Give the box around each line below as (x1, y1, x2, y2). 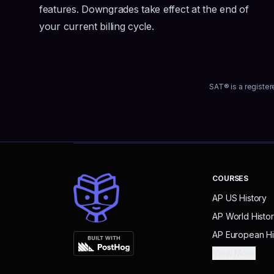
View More (212, 248, 256, 258)
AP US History (212, 193, 267, 203)
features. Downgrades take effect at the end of (39, 3, 249, 15)
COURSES (212, 174, 249, 183)
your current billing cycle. (39, 20, 154, 32)
